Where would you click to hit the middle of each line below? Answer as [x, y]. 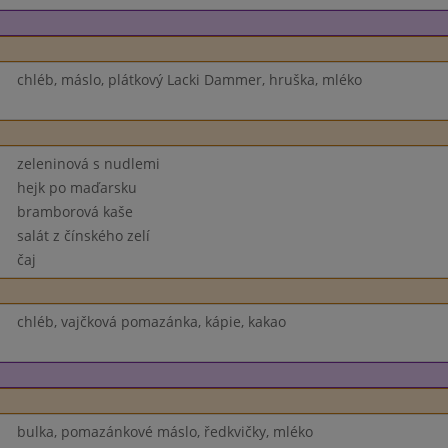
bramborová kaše [74, 211]
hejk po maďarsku [76, 187]
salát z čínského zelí [83, 235]
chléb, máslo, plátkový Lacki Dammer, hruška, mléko [189, 79]
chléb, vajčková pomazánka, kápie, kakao [151, 321]
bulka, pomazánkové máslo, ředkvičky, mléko [164, 431]
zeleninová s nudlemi [88, 163]
